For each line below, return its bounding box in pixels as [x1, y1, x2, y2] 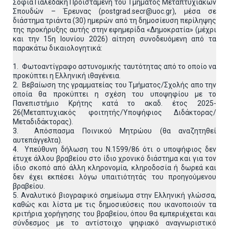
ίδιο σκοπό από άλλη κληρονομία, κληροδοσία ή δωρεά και [13, 164, 216, 172]
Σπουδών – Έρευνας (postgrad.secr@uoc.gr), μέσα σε [13, 7, 216, 15]
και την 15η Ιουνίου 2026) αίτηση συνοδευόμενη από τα [13, 35, 216, 43]
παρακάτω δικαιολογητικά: [13, 44, 102, 52]
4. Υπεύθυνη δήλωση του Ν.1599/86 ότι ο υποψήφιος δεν [13, 145, 216, 153]
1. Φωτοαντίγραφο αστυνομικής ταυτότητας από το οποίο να [13, 62, 216, 71]
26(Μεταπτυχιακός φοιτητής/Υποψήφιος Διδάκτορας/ [13, 108, 216, 117]
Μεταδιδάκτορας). [13, 118, 73, 126]
